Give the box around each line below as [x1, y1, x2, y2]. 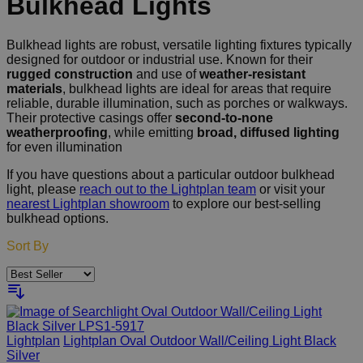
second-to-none [175, 111, 273, 126]
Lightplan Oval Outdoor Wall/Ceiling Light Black [63, 334, 336, 348]
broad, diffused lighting [197, 126, 340, 140]
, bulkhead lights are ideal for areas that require [62, 82, 331, 96]
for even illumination [6, 140, 122, 155]
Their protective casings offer [6, 111, 175, 126]
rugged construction [6, 67, 133, 82]
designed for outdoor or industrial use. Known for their [6, 53, 313, 67]
